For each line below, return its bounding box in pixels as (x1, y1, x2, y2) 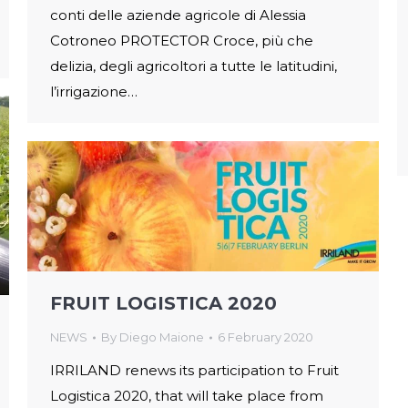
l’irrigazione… (50, 83, 138, 101)
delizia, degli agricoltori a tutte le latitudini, (50, 57, 337, 76)
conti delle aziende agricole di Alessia (50, 6, 306, 25)
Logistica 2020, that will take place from (50, 387, 323, 405)
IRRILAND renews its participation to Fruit (50, 362, 339, 380)
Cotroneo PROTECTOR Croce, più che (50, 32, 313, 50)
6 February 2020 (218, 330, 313, 345)
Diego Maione (119, 330, 204, 345)
